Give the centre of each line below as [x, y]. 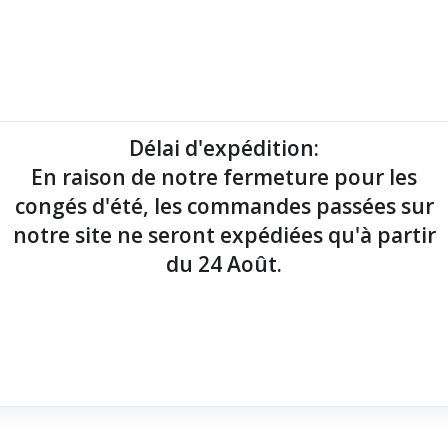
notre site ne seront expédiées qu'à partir [224, 234]
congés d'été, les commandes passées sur [224, 205]
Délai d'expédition [221, 147]
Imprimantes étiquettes [192, 98]
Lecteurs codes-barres [364, 98]
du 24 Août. [224, 263]
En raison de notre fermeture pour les [224, 176]
